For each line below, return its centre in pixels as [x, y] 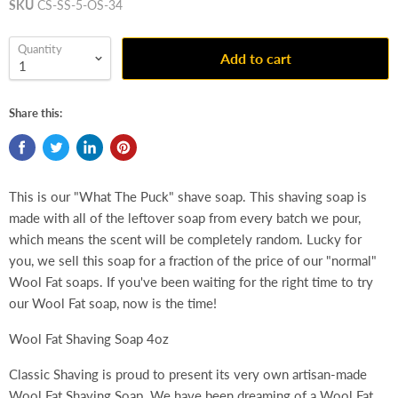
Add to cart [255, 58]
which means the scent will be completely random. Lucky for [185, 239]
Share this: [36, 113]
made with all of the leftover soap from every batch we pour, [185, 218]
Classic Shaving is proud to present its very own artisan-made [188, 374]
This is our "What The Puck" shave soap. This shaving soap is [188, 197]
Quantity [40, 49]
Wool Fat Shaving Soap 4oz [89, 339]
